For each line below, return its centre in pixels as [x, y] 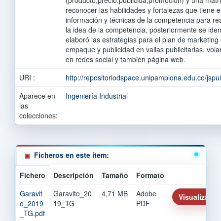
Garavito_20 [73, 193]
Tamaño [115, 175]
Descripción [74, 175]
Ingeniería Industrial [97, 95]
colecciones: [38, 115]
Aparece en [37, 95]
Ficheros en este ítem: [72, 155]
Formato [150, 175]
